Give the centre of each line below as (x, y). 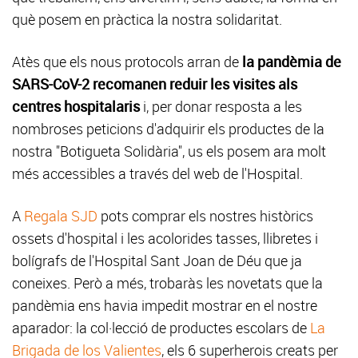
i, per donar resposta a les (221, 106)
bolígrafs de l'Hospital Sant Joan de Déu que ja (157, 260)
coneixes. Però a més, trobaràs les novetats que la (167, 282)
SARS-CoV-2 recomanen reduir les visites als (155, 84)
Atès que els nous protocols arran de (127, 61)
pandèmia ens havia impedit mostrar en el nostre (165, 305)
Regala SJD (61, 215)
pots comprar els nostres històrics (205, 215)
